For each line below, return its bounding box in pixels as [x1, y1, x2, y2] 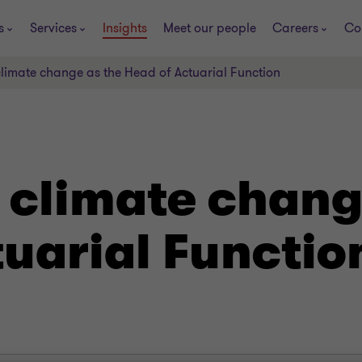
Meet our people [163, 19, 256, 37]
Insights [103, 19, 147, 37]
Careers [272, 19, 318, 37]
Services [30, 19, 77, 37]
